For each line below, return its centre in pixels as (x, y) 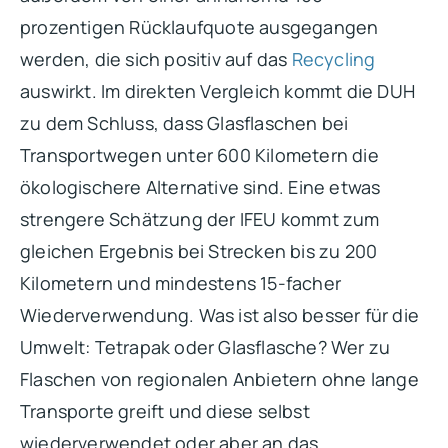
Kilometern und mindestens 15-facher (181, 282)
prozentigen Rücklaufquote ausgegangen (199, 26)
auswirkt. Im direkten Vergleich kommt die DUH (218, 90)
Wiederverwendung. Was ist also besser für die (220, 314)
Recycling (333, 58)
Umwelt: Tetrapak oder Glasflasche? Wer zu (205, 346)
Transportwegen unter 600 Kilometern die (199, 154)
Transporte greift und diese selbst (165, 410)
